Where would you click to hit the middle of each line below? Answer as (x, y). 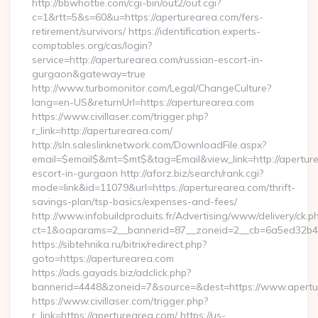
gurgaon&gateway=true (89, 74)
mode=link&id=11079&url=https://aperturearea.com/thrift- (164, 187)
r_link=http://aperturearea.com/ (102, 131)
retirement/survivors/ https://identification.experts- (146, 31)
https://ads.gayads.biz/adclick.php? (111, 273)
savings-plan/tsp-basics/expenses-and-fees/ (135, 202)
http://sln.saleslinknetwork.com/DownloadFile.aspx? (149, 145)
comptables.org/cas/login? (92, 45)
